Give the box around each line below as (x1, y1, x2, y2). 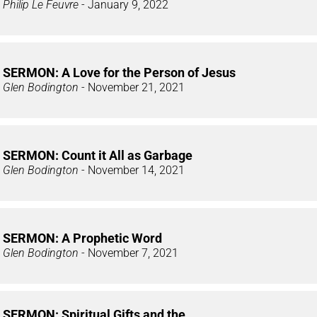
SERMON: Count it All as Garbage (3, 147, 192, 163)
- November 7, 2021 (79, 246, 178, 260)
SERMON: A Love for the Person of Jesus (3, 64, 236, 80)
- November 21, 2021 (79, 80, 185, 94)
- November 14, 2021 (79, 163, 185, 177)
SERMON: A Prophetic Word (3, 230, 162, 246)
